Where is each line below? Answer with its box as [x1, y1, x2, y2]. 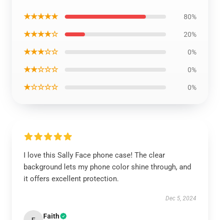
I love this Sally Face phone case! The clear [24, 151, 165, 160]
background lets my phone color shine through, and [24, 163, 191, 171]
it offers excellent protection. [24, 174, 119, 183]
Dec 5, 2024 [165, 195, 196, 202]
